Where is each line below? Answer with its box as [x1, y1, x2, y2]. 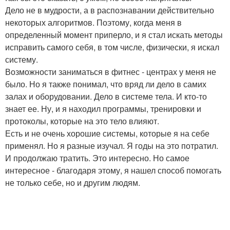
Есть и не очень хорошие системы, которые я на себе [5, 127, 209, 139]
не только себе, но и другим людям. [5, 177, 140, 188]
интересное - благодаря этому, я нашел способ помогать [5, 164, 221, 176]
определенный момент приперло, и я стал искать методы [5, 29, 223, 41]
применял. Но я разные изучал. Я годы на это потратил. [5, 140, 218, 151]
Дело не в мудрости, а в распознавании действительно [5, 4, 214, 16]
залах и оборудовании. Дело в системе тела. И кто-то [5, 90, 207, 102]
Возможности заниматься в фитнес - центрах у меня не [5, 66, 216, 78]
